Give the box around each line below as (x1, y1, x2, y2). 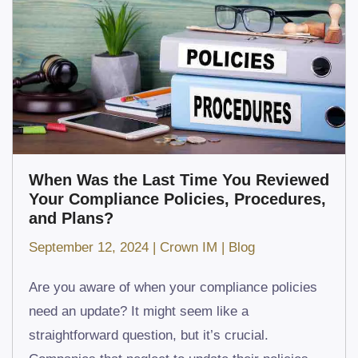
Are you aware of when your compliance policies (29, 280, 317, 296)
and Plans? (29, 209, 113, 228)
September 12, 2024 (29, 240, 149, 256)
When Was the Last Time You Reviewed (29, 171, 329, 189)
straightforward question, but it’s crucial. (29, 328, 268, 344)
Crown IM (160, 240, 217, 256)
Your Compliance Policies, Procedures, (29, 190, 326, 209)
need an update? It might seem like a (29, 304, 249, 320)
